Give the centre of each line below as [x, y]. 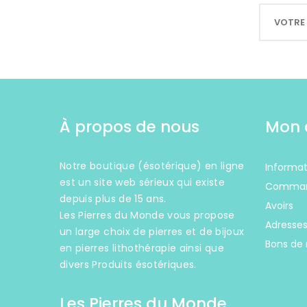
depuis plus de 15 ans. [113, 199]
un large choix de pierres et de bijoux [152, 232]
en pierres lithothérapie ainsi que [142, 248]
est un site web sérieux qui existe [142, 183]
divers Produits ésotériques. [128, 265]
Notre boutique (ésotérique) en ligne [152, 166]
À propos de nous [130, 127]
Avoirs [279, 206]
